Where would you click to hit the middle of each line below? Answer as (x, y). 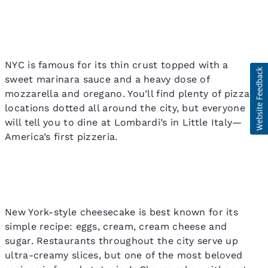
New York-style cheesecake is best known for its (122, 212)
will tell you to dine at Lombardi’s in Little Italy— (124, 122)
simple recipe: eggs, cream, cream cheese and (116, 227)
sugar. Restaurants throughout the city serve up (122, 241)
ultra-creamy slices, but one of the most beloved (124, 255)
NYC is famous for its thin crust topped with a (117, 65)
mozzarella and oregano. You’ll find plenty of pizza (127, 93)
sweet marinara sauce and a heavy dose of (107, 79)
